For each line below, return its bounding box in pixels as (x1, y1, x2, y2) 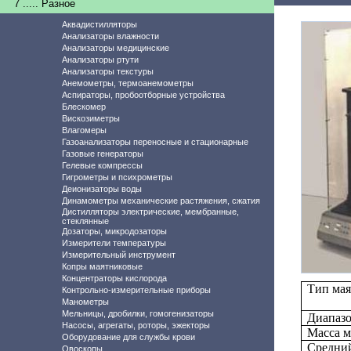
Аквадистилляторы (62, 20, 137, 29)
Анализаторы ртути (62, 55, 139, 64)
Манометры (62, 297, 109, 306)
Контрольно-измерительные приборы (62, 285, 211, 295)
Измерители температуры (62, 238, 166, 248)
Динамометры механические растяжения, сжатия (62, 196, 260, 205)
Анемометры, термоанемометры (62, 78, 194, 88)
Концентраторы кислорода (62, 273, 167, 283)
